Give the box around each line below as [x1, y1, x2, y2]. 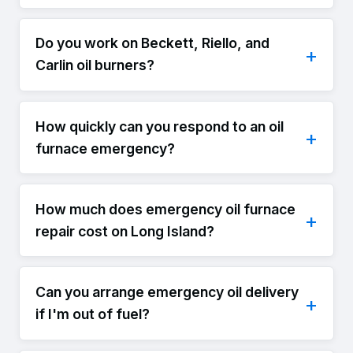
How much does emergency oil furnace [35, 200, 295, 217]
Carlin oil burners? [35, 57, 154, 74]
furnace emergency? [35, 139, 175, 157]
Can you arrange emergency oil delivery [35, 284, 299, 301]
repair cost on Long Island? [35, 222, 214, 240]
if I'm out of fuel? [35, 306, 150, 323]
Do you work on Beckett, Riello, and [35, 35, 269, 52]
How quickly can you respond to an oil [35, 117, 284, 135]
